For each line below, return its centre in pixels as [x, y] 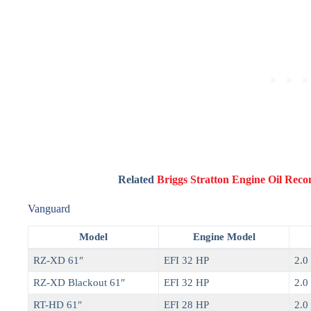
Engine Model [224, 236]
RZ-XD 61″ [59, 260]
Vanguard [49, 209]
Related [138, 180]
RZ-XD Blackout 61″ [79, 282]
